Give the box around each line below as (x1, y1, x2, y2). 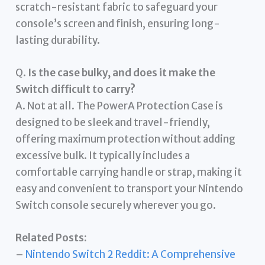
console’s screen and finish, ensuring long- (15, 17, 221, 30)
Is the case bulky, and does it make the (28, 66, 216, 79)
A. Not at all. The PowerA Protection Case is (15, 99, 224, 112)
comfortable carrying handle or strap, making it (15, 165, 243, 179)
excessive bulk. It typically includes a (15, 148, 190, 162)
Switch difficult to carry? (15, 82, 136, 96)
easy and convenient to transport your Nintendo (15, 182, 244, 195)
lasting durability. (15, 33, 101, 47)
